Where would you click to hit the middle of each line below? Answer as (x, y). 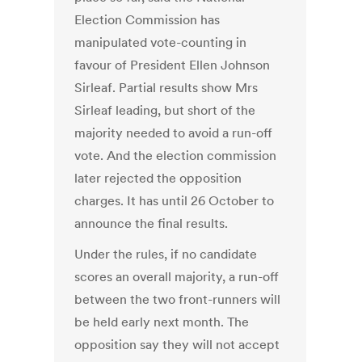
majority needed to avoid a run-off (174, 133)
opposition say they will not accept (177, 345)
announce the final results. (152, 223)
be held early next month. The (162, 322)
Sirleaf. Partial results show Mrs (166, 88)
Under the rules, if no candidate (166, 254)
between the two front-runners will (178, 299)
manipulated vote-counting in (161, 42)
